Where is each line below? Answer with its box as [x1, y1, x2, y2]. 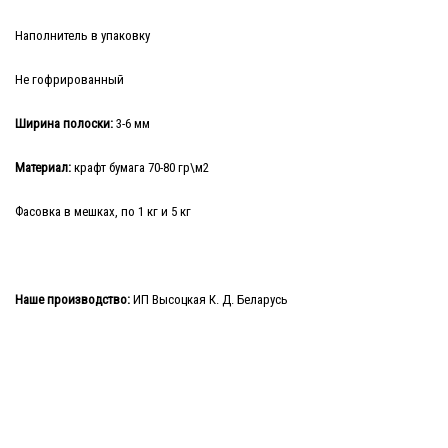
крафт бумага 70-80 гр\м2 [71, 160, 209, 175]
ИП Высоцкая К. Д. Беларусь [130, 292, 288, 307]
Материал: [15, 160, 71, 175]
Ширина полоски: [15, 116, 113, 131]
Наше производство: [15, 292, 130, 307]
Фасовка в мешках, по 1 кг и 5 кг [15, 204, 191, 219]
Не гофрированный [15, 72, 124, 87]
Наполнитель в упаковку [15, 28, 150, 43]
